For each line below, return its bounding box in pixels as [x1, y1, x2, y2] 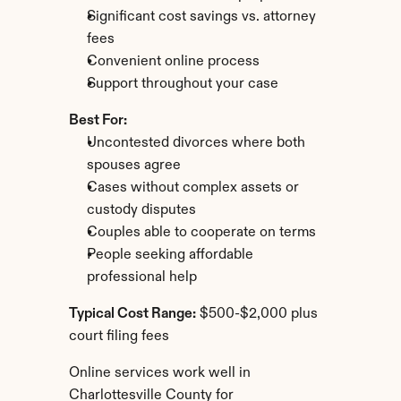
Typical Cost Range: [68, 307, 196, 321]
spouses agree [86, 158, 181, 173]
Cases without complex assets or [86, 181, 299, 195]
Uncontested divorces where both [86, 136, 305, 150]
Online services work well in [68, 366, 251, 380]
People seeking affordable [86, 248, 253, 262]
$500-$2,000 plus [195, 307, 318, 321]
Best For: [68, 114, 127, 128]
